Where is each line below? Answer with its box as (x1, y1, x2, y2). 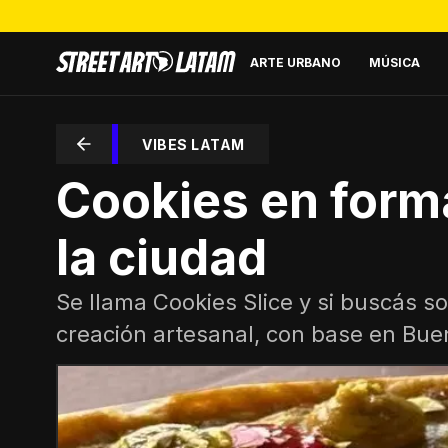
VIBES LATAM (142, 135, 245, 153)
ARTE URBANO (250, 54, 341, 70)
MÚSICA (369, 54, 420, 70)
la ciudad (56, 228, 267, 287)
